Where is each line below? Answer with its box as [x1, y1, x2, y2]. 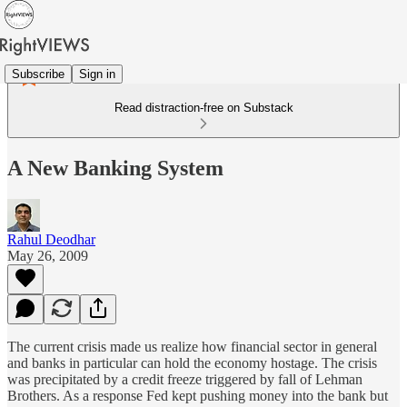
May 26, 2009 [7, 247, 88, 263]
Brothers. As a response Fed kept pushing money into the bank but [7, 387, 388, 403]
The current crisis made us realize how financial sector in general [7, 338, 377, 354]
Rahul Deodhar [7, 231, 95, 247]
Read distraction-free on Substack [114, 101, 293, 114]
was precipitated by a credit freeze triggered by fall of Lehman [7, 371, 362, 387]
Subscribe [12, 66, 65, 81]
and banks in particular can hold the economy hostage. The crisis [7, 354, 377, 371]
